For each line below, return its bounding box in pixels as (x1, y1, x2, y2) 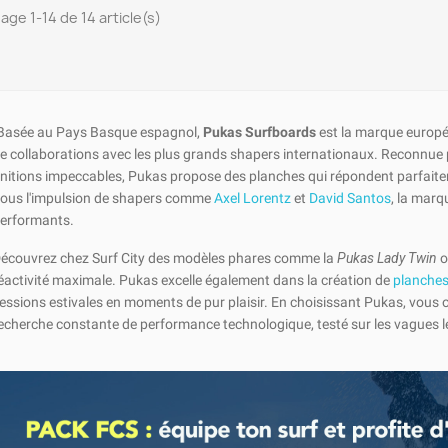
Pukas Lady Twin (336, 249, 437, 266)
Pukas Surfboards (202, 123, 316, 140)
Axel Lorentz (213, 189, 291, 206)
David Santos (308, 189, 391, 206)
